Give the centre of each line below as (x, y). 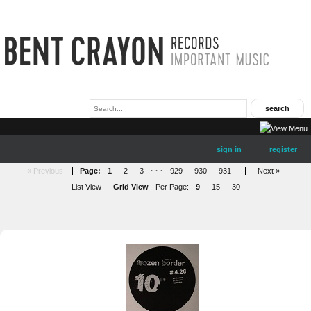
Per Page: (172, 187)
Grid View (131, 187)
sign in (229, 149)
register (283, 149)
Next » (268, 171)
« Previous (45, 171)
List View (86, 187)
